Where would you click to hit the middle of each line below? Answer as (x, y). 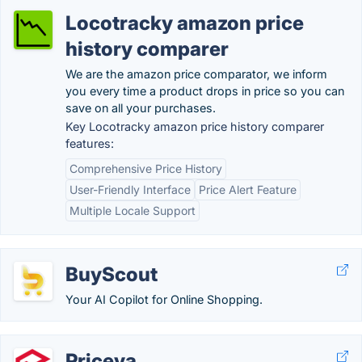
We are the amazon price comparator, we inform (196, 74)
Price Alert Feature (248, 189)
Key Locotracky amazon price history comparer (195, 126)
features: (90, 143)
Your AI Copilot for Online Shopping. (164, 299)
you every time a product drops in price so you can (205, 91)
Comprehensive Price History (146, 168)
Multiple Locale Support (133, 210)
